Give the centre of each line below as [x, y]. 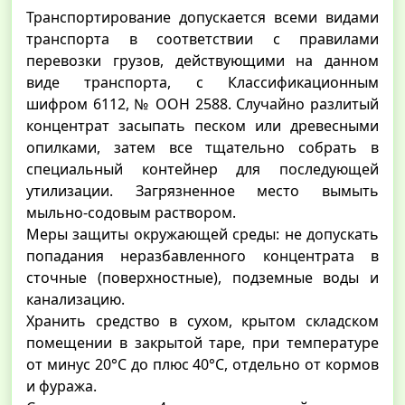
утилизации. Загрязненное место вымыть [202, 190]
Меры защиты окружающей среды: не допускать [202, 234]
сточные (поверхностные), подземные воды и [202, 277]
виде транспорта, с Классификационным [202, 82]
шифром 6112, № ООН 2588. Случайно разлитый [202, 104]
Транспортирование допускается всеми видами [202, 17]
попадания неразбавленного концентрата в [202, 255]
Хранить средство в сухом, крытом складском [202, 320]
